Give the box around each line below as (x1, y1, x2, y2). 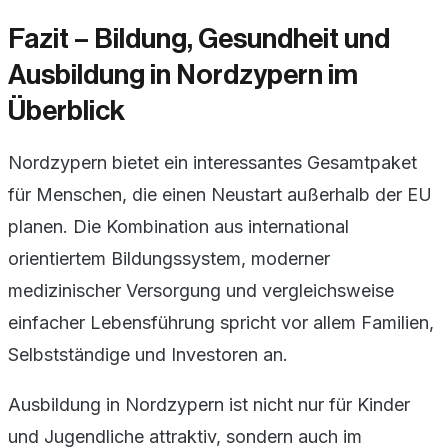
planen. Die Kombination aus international (8, 215, 349, 237)
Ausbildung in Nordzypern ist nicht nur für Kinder (8, 393, 410, 415)
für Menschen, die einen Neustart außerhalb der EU (8, 183, 432, 205)
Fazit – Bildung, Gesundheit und (8, 24, 390, 53)
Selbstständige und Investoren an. (8, 343, 288, 365)
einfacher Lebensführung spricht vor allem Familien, (8, 311, 434, 333)
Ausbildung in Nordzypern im (8, 60, 358, 89)
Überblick (8, 96, 125, 125)
